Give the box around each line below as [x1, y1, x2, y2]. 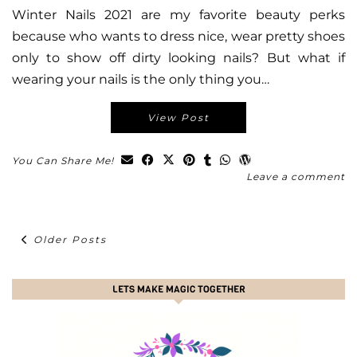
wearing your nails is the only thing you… [12, 72, 269, 88]
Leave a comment [246, 171, 345, 183]
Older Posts [29, 233, 107, 246]
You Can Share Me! [12, 155, 117, 167]
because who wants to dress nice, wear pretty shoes [12, 29, 345, 45]
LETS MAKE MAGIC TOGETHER [112, 283, 245, 296]
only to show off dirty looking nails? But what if [12, 50, 345, 66]
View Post [147, 112, 210, 124]
